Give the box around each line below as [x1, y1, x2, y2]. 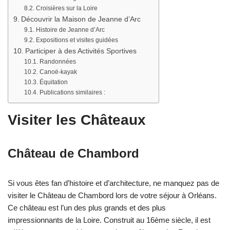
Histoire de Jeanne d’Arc [35, 26, 105, 34]
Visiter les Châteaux [8, 112, 146, 128]
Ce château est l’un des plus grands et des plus [8, 203, 166, 213]
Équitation [39, 79, 68, 86]
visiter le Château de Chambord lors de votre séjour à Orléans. [8, 191, 217, 200]
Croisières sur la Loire [35, 5, 98, 12]
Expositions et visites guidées [35, 36, 118, 44]
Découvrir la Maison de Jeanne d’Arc [21, 15, 141, 24]
